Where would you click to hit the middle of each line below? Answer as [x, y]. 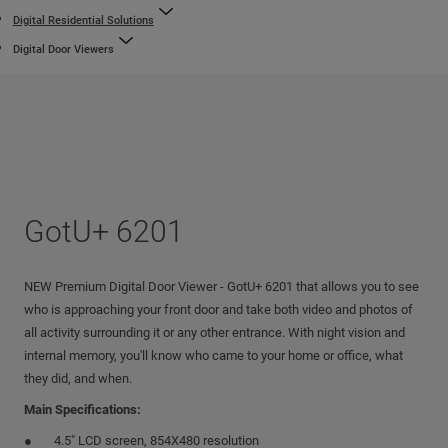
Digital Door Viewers [63, 49]
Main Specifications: [82, 409]
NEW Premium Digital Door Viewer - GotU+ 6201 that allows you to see [221, 286]
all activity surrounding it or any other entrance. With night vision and [214, 332]
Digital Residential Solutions [83, 20]
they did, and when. [78, 378]
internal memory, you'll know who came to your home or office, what [213, 355]
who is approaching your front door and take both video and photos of [218, 309]
